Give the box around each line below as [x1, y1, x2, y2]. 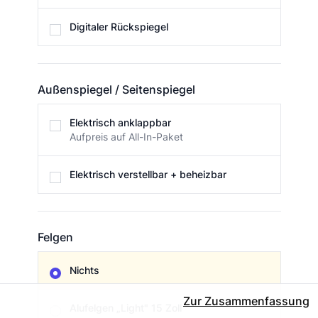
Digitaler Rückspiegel [69, 21, 168, 33]
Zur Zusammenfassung [182, 294, 309, 308]
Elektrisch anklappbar [69, 116, 171, 129]
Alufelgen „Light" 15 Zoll [69, 302, 182, 314]
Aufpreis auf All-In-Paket [69, 131, 183, 143]
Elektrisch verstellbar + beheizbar [69, 168, 226, 181]
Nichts [69, 264, 99, 277]
